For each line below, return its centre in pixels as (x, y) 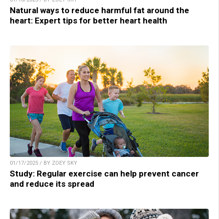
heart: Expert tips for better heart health (88, 20)
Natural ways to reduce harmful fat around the (99, 10)
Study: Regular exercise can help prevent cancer (104, 174)
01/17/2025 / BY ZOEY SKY (44, 163)
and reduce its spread (52, 184)
